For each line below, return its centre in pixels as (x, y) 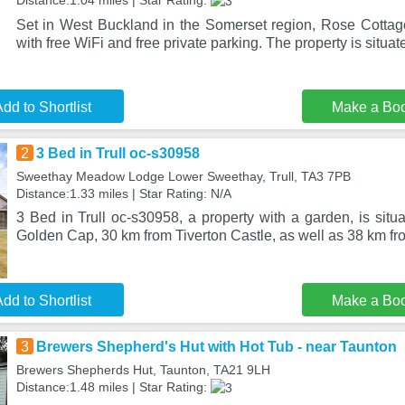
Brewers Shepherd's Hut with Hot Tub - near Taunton (216, 347)
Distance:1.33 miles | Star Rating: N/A (123, 193)
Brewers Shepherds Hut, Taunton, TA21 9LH (143, 370)
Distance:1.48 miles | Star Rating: (113, 387)
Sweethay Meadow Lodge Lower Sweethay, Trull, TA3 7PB (183, 176)
